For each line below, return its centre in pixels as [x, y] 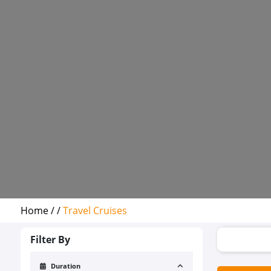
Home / [39, 211]
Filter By [50, 240]
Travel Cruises [95, 211]
